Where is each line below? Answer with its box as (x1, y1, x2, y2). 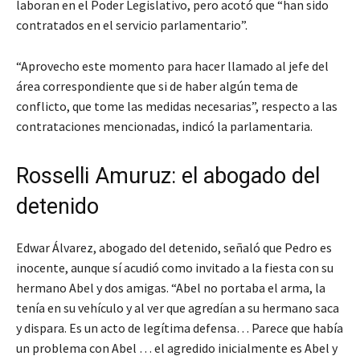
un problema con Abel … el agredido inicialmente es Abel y (16, 339, 337, 356)
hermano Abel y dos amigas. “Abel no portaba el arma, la (16, 279, 325, 296)
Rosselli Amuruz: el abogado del (16, 162, 320, 189)
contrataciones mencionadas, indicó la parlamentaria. (16, 117, 313, 134)
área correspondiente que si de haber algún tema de (16, 77, 298, 94)
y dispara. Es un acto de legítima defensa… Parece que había (16, 319, 343, 336)
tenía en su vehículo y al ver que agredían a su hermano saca (16, 299, 339, 316)
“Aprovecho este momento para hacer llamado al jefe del (16, 57, 329, 74)
